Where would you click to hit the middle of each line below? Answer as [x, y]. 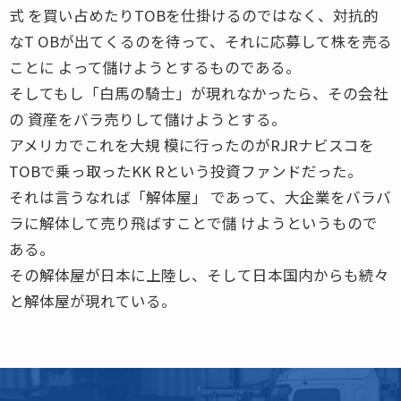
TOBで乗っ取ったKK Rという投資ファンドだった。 [186, 171]
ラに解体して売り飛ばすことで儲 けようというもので [193, 222]
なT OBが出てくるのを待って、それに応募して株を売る [200, 41]
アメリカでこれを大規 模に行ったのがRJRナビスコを [192, 145]
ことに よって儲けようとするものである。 [155, 67]
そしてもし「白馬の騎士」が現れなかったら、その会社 [199, 93]
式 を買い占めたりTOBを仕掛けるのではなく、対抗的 [194, 15]
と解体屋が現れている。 [93, 300]
